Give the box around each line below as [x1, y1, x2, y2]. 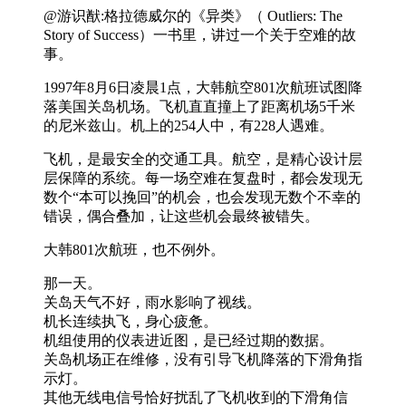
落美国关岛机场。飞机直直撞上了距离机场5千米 [43, 98, 355, 114]
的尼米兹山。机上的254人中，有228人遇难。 [43, 117, 333, 133]
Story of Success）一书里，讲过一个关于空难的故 [43, 26, 356, 43]
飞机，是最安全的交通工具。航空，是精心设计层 [43, 150, 362, 167]
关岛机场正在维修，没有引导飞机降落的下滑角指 [43, 351, 362, 367]
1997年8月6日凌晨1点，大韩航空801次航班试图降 [43, 79, 362, 95]
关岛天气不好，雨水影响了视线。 [43, 294, 261, 310]
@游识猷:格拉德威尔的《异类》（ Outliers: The [43, 7, 343, 24]
